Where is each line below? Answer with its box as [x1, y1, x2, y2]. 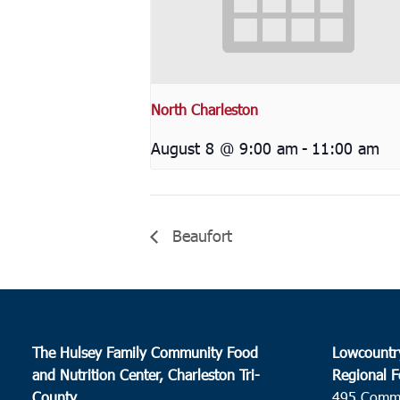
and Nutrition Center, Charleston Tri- [32, 364, 261, 384]
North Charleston [151, 99, 258, 119]
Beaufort [167, 224, 232, 246]
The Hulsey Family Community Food [32, 342, 259, 362]
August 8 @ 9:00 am [151, 137, 298, 158]
